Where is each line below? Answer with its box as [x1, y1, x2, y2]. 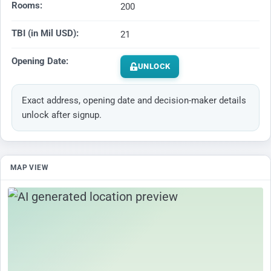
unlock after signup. [22, 109, 102, 121]
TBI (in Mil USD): [11, 28, 79, 39]
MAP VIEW [10, 163, 48, 172]
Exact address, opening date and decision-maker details [22, 95, 246, 106]
